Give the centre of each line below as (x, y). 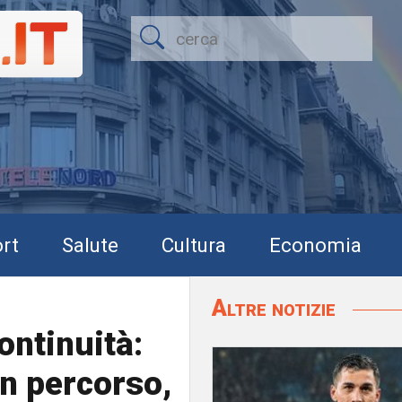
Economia (315, 245)
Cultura (194, 245)
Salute (90, 245)
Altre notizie (276, 308)
